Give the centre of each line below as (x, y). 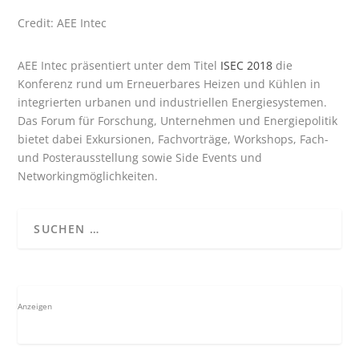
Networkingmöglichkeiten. (88, 176)
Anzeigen (35, 306)
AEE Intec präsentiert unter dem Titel (119, 66)
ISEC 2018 (248, 66)
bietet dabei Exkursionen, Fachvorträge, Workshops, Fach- (173, 139)
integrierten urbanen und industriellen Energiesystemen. (173, 103)
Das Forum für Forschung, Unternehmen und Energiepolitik (178, 121)
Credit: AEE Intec (63, 23)
